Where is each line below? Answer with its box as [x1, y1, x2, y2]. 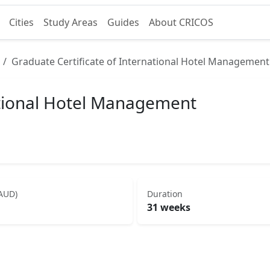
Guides [107, 16, 139, 29]
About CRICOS [148, 16, 213, 29]
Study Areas [43, 16, 98, 29]
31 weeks [147, 201, 190, 214]
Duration [147, 188, 183, 199]
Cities [8, 16, 34, 29]
